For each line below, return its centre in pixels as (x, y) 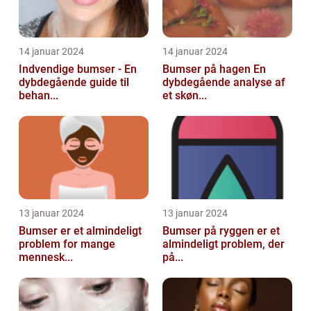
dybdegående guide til (74, 83)
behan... (39, 96)
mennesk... (46, 258)
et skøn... (185, 96)
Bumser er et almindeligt (80, 231)
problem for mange (67, 244)
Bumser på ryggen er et (221, 231)
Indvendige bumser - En (78, 69)
